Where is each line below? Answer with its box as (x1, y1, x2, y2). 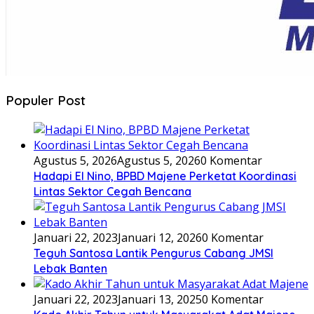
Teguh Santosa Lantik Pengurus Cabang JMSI (34, 246, 273, 261)
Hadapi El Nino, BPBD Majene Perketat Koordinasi (34, 169, 296, 184)
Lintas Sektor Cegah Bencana (34, 184, 191, 199)
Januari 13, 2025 (118, 292, 202, 308)
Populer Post (6, 92, 86, 109)
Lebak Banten (34, 261, 107, 276)
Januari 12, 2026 (118, 230, 202, 246)
